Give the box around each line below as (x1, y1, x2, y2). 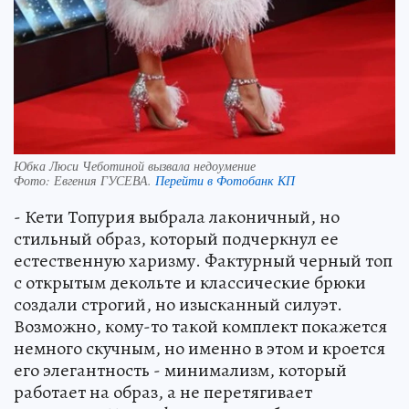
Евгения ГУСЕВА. (54, 172, 155, 190)
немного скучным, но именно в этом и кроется (14, 336, 385, 362)
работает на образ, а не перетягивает (14, 380, 312, 405)
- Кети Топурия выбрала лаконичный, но (14, 204, 340, 230)
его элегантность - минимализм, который (14, 358, 347, 383)
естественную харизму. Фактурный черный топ (14, 248, 393, 274)
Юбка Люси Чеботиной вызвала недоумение (14, 157, 256, 175)
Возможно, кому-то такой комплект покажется (14, 314, 387, 340)
